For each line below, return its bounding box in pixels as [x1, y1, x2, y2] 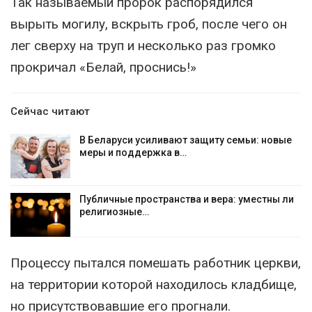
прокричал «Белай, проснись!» [10, 59, 196, 75]
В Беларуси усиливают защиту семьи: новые [79, 134, 292, 146]
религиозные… [79, 205, 149, 217]
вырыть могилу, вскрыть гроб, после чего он [10, 16, 287, 32]
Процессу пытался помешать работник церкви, [10, 255, 301, 272]
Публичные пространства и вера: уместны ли [79, 193, 294, 205]
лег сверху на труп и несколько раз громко [10, 38, 276, 54]
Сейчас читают [10, 105, 90, 118]
